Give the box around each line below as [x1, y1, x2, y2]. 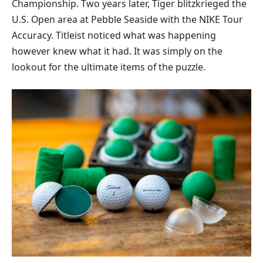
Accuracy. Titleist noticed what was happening [12, 28, 216, 42]
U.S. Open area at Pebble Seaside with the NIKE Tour [12, 12, 243, 26]
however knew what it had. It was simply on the [12, 44, 222, 58]
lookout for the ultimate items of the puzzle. [12, 60, 205, 73]
